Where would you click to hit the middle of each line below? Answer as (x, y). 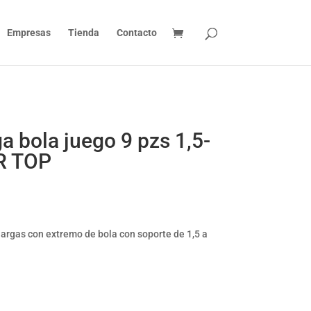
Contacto (136, 33)
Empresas (28, 33)
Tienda (83, 33)
